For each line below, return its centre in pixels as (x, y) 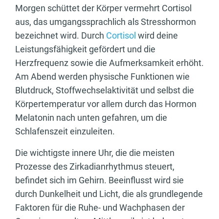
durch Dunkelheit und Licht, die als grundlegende (109, 194)
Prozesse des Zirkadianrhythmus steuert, (95, 167)
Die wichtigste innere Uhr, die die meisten (95, 153)
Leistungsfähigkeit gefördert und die (85, 49)
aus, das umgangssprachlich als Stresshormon (106, 22)
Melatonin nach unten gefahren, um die (91, 118)
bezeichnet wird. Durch (61, 36)
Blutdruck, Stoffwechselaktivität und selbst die (105, 90)
